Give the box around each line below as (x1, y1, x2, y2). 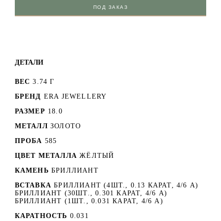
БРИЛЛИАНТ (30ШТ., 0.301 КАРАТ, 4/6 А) (14, 189, 167, 197)
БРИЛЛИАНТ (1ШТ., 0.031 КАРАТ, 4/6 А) (14, 197, 163, 205)
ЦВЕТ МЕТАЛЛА (14, 152, 77, 160)
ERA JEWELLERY (43, 93, 107, 101)
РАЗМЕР (14, 108, 45, 115)
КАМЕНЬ (14, 167, 49, 175)
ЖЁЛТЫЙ (79, 152, 114, 160)
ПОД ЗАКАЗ (93, 4, 128, 10)
